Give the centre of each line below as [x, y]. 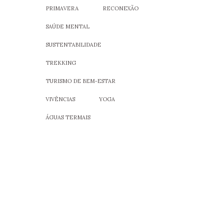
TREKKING [61, 63]
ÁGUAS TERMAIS [68, 117]
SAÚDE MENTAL [67, 27]
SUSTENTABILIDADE [73, 45]
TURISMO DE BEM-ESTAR [80, 81]
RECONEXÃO [120, 8]
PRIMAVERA [62, 8]
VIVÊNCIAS [60, 99]
